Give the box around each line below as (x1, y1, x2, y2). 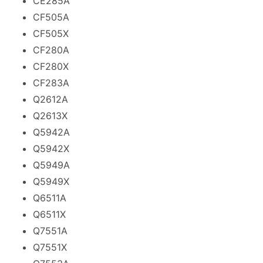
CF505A (33, 11, 69, 23)
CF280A (33, 43, 69, 56)
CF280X (33, 60, 69, 72)
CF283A (33, 76, 69, 89)
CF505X (33, 27, 69, 39)
